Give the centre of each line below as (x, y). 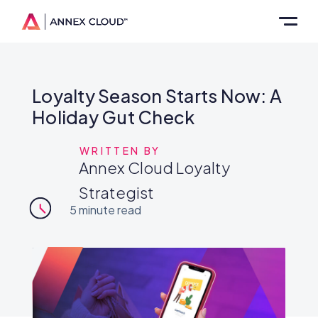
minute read (110, 210)
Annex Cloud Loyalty (154, 168)
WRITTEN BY (120, 150)
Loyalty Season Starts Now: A (157, 96)
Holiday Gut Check (114, 117)
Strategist (116, 192)
